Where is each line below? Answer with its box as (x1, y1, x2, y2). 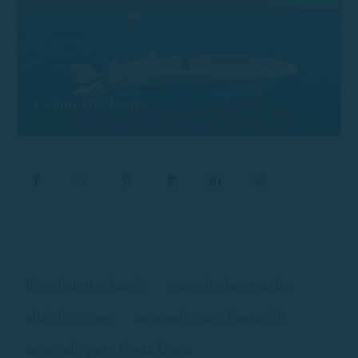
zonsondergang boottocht (133, 308, 285, 325)
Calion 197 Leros (34, 95, 145, 113)
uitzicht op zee (25, 308, 113, 325)
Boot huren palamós (25, 276, 146, 292)
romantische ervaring (166, 276, 294, 292)
